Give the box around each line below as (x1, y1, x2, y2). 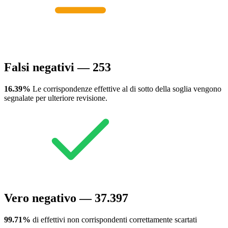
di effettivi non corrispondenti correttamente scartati (31, 215, 197, 224)
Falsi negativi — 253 (4, 60, 111, 74)
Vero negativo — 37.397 (4, 191, 128, 205)
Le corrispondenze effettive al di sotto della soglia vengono (31, 84, 221, 93)
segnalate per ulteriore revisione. (4, 93, 107, 102)
